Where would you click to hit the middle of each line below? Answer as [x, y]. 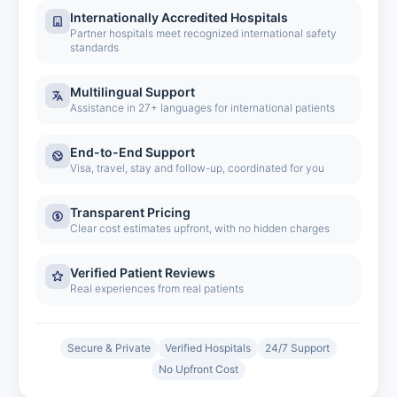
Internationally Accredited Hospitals [179, 17]
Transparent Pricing [130, 212]
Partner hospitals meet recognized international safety [203, 33]
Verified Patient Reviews [143, 272]
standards [94, 47]
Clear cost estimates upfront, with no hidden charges [200, 228]
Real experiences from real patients [157, 288]
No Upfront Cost [198, 369]
